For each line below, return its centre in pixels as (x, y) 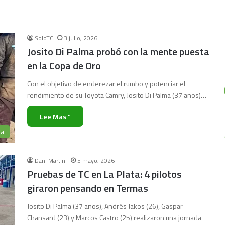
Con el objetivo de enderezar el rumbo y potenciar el (106, 84)
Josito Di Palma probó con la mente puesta (118, 51)
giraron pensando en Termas (89, 188)
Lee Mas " (55, 116)
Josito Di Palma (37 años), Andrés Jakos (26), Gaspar (105, 206)
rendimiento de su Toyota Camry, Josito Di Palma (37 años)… (117, 95)
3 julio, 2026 (81, 38)
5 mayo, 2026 (96, 160)
